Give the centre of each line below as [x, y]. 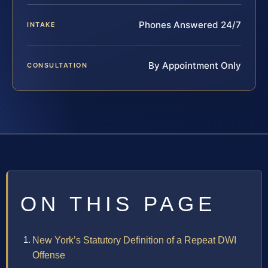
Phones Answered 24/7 [190, 25]
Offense [49, 255]
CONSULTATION [57, 66]
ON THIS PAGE [118, 204]
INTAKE [42, 25]
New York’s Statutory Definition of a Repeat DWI [134, 240]
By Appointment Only [195, 66]
